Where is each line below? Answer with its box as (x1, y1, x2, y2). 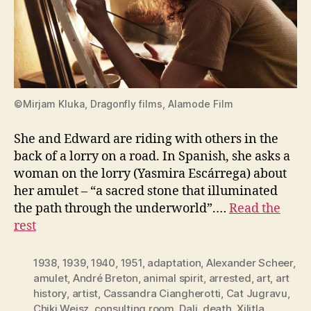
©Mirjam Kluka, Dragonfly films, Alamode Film (14, 98, 233, 110)
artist (72, 287, 99, 300)
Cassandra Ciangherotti (103, 287, 221, 300)
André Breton (72, 271, 138, 285)
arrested (208, 271, 251, 285)
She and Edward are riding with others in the (14, 131, 278, 147)
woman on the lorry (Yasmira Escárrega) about (14, 166, 287, 182)
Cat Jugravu (226, 287, 287, 300)
